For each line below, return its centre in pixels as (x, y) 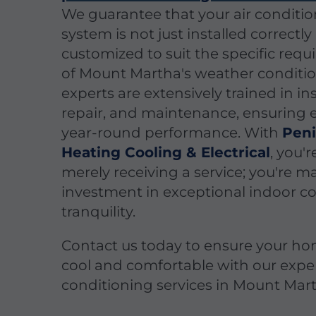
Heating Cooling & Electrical (166, 152)
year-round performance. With (172, 132)
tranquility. (99, 211)
